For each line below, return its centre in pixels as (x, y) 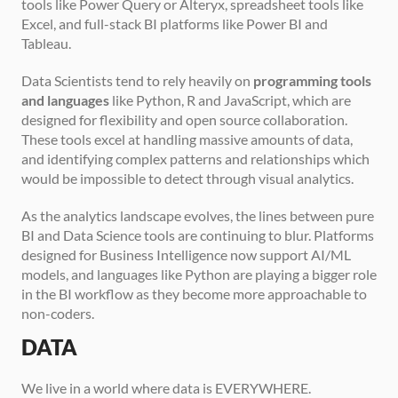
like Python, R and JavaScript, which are (230, 99)
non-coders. (58, 313)
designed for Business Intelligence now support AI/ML (186, 254)
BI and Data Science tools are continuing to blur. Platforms (198, 235)
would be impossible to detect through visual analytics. (187, 178)
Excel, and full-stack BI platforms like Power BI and (175, 23)
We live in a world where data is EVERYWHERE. (167, 387)
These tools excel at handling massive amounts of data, (187, 139)
